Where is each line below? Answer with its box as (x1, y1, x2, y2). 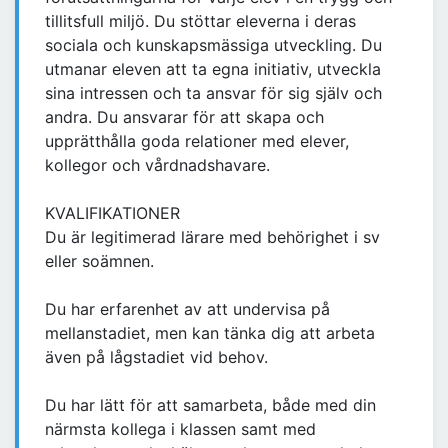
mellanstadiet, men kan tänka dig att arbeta (45, 323, 375, 344)
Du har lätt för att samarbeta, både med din (45, 395, 376, 416)
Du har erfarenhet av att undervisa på (45, 299, 330, 320)
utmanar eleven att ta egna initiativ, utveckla (45, 59, 381, 80)
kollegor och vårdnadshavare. (45, 155, 270, 176)
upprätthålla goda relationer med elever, (45, 131, 349, 152)
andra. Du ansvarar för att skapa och (45, 107, 324, 128)
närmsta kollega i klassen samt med (45, 419, 316, 440)
